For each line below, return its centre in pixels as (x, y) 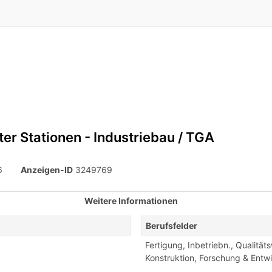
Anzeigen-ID (47, 170)
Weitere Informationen (132, 201)
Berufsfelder (172, 226)
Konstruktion (170, 258)
